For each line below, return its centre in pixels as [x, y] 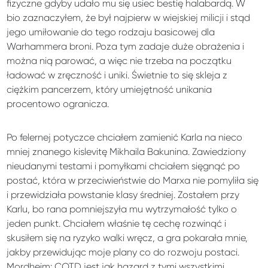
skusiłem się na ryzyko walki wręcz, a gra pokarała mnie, [127, 237]
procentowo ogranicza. [58, 103]
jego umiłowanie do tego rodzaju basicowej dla [111, 32]
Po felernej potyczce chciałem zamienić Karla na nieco [125, 137]
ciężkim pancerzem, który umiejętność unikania [109, 89]
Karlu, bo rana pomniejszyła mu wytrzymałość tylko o [122, 209]
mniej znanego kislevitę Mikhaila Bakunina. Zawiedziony [127, 151]
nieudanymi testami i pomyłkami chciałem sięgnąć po [124, 166]
